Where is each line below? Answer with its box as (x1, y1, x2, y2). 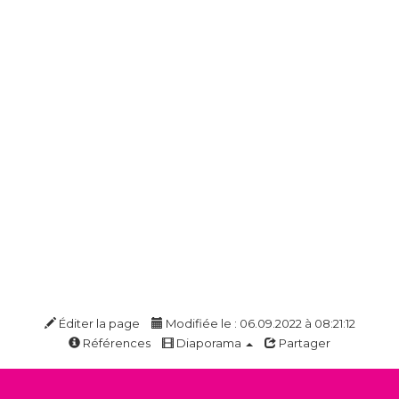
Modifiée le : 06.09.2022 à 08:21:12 (162, 316, 355, 330)
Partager (276, 336, 330, 350)
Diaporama (174, 336, 244, 350)
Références (80, 336, 151, 350)
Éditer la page (55, 316, 140, 330)
